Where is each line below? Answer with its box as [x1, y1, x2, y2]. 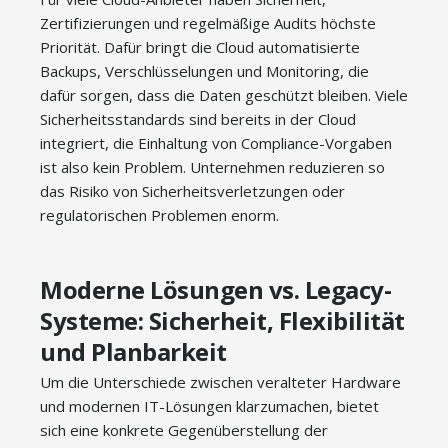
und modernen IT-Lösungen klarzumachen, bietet [40, 396, 379, 416]
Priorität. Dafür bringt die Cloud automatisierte [40, 37, 360, 57]
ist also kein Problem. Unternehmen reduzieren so [40, 157, 385, 177]
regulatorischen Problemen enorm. [40, 205, 279, 225]
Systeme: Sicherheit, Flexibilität [40, 304, 405, 337]
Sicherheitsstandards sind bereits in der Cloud [40, 109, 356, 129]
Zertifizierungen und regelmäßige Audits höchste [40, 13, 376, 33]
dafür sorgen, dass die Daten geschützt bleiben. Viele [40, 85, 408, 105]
